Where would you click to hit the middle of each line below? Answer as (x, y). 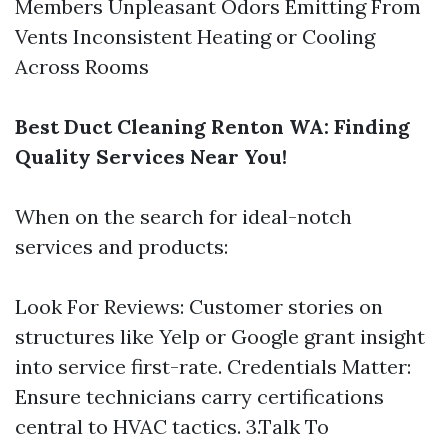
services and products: (121, 246)
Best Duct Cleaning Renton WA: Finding (212, 126)
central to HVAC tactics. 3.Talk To (172, 426)
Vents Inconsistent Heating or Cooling (195, 36)
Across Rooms (82, 66)
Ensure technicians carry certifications (199, 396)
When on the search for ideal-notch (183, 216)
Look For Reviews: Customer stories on (199, 306)
